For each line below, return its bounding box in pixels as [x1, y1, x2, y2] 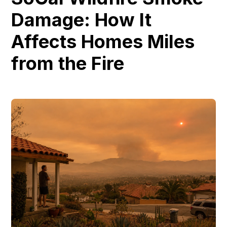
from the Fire [11, 52, 125, 74]
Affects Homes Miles [11, 30, 195, 53]
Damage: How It [11, 9, 152, 31]
